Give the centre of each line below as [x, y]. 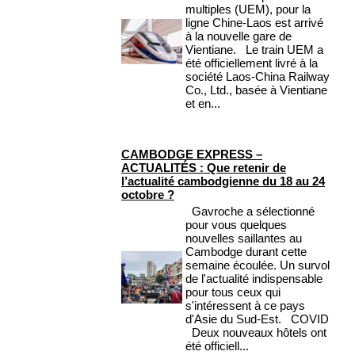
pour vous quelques [236, 225]
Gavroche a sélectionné [250, 212]
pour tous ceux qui [233, 292]
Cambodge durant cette [246, 252]
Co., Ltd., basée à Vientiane [256, 90]
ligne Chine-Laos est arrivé [254, 23]
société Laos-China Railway [258, 77]
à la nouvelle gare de [239, 36]
